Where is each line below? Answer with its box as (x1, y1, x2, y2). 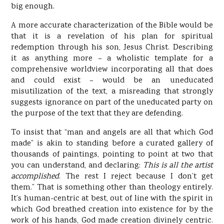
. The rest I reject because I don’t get (59, 171, 213, 183)
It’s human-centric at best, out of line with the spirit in (11, 193, 213, 205)
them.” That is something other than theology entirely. (11, 182, 213, 194)
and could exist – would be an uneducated (11, 75, 213, 87)
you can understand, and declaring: (11, 160, 143, 172)
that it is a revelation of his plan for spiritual (11, 31, 213, 43)
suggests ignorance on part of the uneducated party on (11, 97, 213, 109)
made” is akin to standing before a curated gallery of (11, 138, 213, 150)
